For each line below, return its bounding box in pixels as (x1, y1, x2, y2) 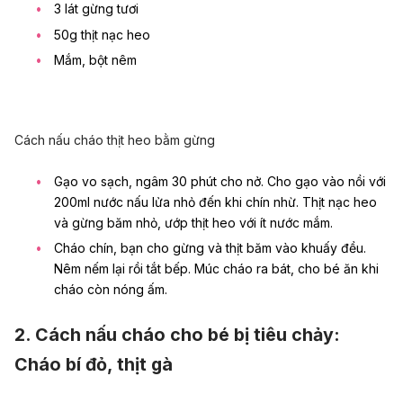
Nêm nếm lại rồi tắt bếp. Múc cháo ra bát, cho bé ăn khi (54, 261, 379, 277)
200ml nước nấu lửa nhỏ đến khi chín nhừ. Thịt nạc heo (54, 193, 377, 210)
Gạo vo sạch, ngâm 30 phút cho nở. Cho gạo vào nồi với (54, 173, 386, 189)
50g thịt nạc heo (54, 26, 150, 42)
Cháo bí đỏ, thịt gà (14, 353, 173, 375)
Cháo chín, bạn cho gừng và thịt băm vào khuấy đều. (54, 240, 366, 256)
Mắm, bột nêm (54, 52, 137, 68)
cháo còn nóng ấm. (54, 282, 167, 298)
